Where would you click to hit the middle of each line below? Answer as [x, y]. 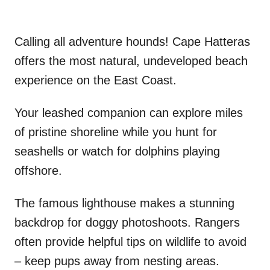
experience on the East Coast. [96, 80]
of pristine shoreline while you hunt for [116, 132]
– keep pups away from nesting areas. [117, 261]
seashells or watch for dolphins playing [117, 151]
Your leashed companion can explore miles [129, 112]
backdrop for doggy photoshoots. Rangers [127, 222]
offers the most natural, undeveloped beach [131, 61]
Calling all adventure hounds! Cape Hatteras [132, 41]
